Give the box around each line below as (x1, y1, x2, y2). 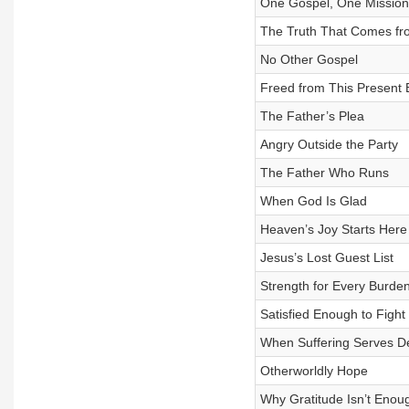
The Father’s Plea (259, 109, 364, 123)
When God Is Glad (259, 194, 367, 208)
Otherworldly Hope (259, 363, 368, 378)
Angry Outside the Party (259, 137, 398, 152)
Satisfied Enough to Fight (259, 307, 405, 321)
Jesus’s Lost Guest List (259, 250, 393, 265)
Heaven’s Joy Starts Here (259, 222, 407, 236)
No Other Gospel (259, 52, 358, 67)
